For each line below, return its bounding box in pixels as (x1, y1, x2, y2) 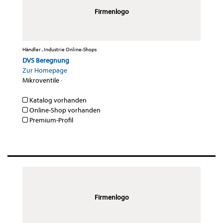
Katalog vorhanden (28, 96, 87, 105)
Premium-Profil (28, 116, 73, 125)
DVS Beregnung (22, 56, 69, 65)
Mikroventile (22, 76, 59, 85)
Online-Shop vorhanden (28, 106, 101, 115)
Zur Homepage (22, 66, 67, 75)
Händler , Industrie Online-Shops (22, 46, 97, 53)
